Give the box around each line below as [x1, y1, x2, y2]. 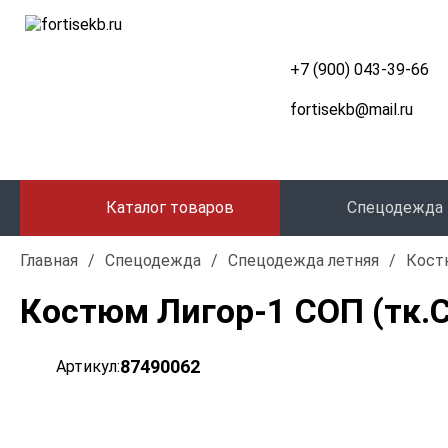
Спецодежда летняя [228, 251, 379, 270]
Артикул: [56, 357, 120, 376]
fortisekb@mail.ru [290, 100, 413, 119]
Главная [20, 251, 78, 270]
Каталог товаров [106, 198, 234, 217]
